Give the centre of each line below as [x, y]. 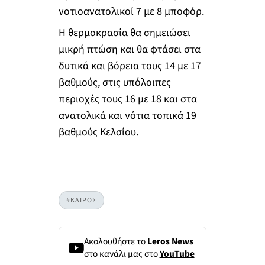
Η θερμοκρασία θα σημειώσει [124, 33]
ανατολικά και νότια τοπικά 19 [127, 115]
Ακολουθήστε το [115, 241]
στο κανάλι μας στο [122, 253]
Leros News [170, 241]
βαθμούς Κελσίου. [98, 132]
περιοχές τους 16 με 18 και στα [127, 99]
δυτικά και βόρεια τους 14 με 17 [130, 66]
